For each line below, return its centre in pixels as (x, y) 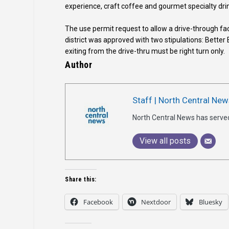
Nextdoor (156, 202)
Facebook (98, 202)
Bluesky (211, 202)
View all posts (165, 141)
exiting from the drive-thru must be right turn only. (145, 51)
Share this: (81, 179)
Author (79, 64)
